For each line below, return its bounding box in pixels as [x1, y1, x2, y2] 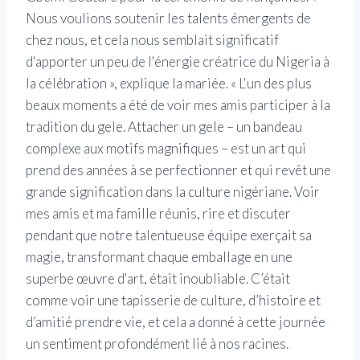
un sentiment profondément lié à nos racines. [26, 335, 288, 353]
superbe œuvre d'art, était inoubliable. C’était [26, 270, 290, 288]
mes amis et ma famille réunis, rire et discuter [26, 205, 291, 223]
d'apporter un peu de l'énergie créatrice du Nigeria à [26, 53, 329, 71]
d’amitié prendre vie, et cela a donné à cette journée [26, 313, 325, 331]
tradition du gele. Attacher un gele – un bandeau [26, 118, 302, 136]
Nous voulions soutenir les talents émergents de [26, 10, 311, 27]
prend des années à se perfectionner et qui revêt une [26, 162, 331, 179]
